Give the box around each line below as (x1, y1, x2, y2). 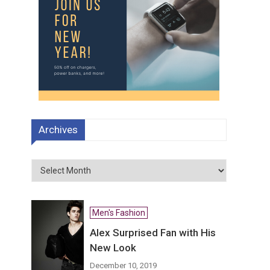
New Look (90, 242, 137, 254)
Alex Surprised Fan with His (90, 227, 216, 239)
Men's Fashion (92, 208, 146, 218)
